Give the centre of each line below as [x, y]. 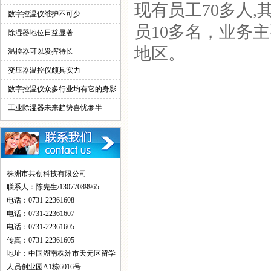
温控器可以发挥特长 [41, 51]
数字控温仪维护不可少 [44, 14]
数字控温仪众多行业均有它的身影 [62, 89]
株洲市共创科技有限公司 [47, 174]
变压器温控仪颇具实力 [44, 70]
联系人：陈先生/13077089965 [53, 187]
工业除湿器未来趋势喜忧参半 [55, 108]
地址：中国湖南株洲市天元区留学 [61, 253]
